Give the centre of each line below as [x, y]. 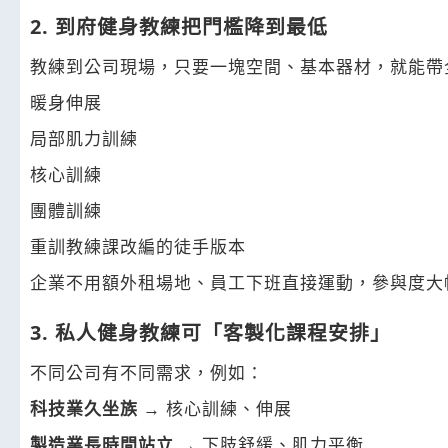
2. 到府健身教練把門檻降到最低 [179, 26]
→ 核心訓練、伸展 [215, 408]
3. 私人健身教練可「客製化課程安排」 [210, 332]
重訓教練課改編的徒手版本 [138, 246]
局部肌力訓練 [84, 138]
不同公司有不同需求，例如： [147, 372]
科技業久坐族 [84, 408]
